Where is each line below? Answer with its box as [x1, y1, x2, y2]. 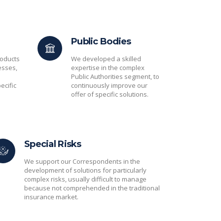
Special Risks [24, 139, 81, 149]
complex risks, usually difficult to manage [24, 175, 147, 184]
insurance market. [24, 192, 78, 201]
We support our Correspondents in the [24, 157, 140, 166]
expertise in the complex [71, 63, 145, 72]
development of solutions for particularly [24, 166, 147, 175]
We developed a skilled [71, 54, 141, 63]
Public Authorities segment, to [71, 72, 159, 81]
